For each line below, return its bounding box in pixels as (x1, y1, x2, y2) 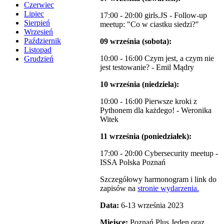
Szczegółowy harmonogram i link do (100, 174, 216, 183)
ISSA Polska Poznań (100, 157, 165, 166)
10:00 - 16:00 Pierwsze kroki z (100, 96, 197, 105)
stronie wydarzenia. (137, 183, 199, 192)
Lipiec (24, 9, 44, 18)
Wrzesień (24, 27, 53, 36)
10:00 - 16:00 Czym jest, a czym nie (100, 53, 214, 62)
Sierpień (24, 18, 50, 27)
